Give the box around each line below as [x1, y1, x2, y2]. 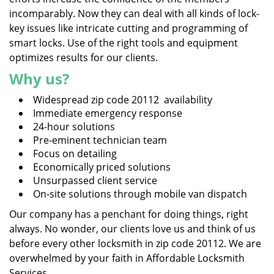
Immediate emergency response [33, 106, 182, 120]
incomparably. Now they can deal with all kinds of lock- [9, 7, 259, 20]
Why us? [9, 68, 69, 89]
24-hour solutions [33, 120, 115, 133]
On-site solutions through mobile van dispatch [33, 187, 247, 201]
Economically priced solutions [33, 160, 171, 174]
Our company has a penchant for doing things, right [9, 207, 248, 221]
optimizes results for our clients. [9, 51, 160, 64]
